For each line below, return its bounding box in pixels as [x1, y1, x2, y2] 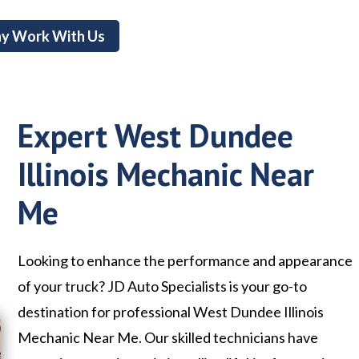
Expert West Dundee [18, 115, 294, 157]
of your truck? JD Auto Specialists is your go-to [18, 277, 308, 296]
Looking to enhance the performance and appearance [18, 252, 353, 270]
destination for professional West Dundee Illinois [18, 303, 325, 321]
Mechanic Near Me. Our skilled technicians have [18, 329, 319, 347]
